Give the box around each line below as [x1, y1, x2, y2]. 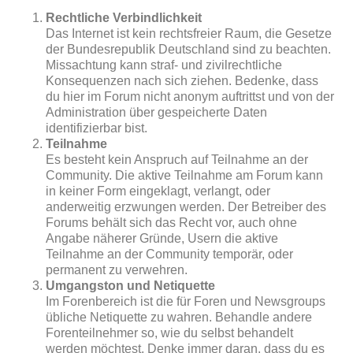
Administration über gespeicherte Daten [46, 106, 268, 119]
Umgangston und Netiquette [46, 279, 216, 292]
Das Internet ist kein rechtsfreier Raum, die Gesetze [46, 27, 333, 40]
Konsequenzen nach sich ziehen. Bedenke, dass [46, 74, 319, 87]
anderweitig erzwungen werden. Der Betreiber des [46, 200, 327, 214]
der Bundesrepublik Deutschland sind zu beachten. [46, 43, 332, 56]
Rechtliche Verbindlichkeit [46, 11, 203, 24]
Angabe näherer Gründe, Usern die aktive [46, 232, 279, 245]
